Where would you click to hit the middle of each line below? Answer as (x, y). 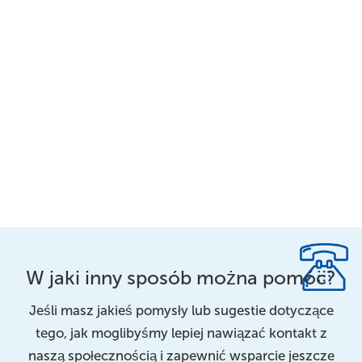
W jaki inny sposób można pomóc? (181, 278)
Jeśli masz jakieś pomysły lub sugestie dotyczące (181, 310)
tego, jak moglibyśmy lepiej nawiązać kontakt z (181, 333)
